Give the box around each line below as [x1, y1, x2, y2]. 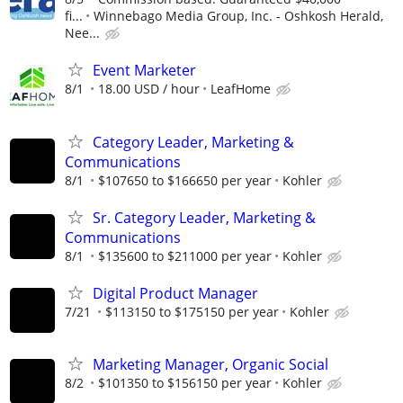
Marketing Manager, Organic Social [93, 354, 328, 375]
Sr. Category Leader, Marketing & [93, 207, 316, 228]
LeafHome [210, 80, 271, 98]
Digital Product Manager [93, 282, 258, 303]
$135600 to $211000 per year [98, 246, 272, 264]
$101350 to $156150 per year [98, 374, 272, 392]
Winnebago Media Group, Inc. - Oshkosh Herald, [94, 7, 383, 25]
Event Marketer [93, 60, 196, 81]
